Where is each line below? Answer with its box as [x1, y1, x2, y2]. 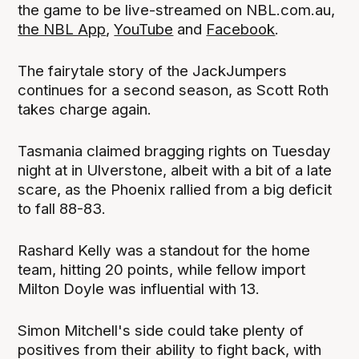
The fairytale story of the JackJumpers [18, 61, 288, 80]
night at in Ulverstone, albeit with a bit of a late [18, 160, 333, 179]
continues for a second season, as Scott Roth [18, 80, 329, 99]
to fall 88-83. [18, 199, 111, 218]
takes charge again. [18, 99, 156, 119]
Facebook [206, 19, 276, 38]
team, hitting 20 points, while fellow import [18, 260, 306, 279]
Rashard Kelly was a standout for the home [18, 240, 311, 260]
